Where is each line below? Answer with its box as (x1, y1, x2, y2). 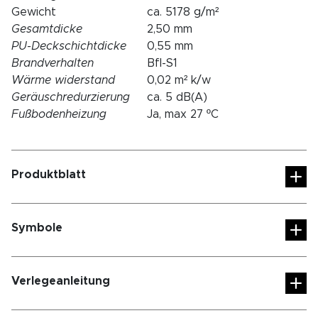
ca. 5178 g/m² (147, 6, 219, 18)
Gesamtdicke (11, 23, 82, 35)
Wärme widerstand (11, 74, 115, 86)
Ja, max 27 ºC (147, 108, 219, 120)
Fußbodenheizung (11, 108, 106, 120)
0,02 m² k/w (147, 74, 211, 86)
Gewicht (11, 6, 56, 18)
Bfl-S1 (147, 57, 177, 69)
